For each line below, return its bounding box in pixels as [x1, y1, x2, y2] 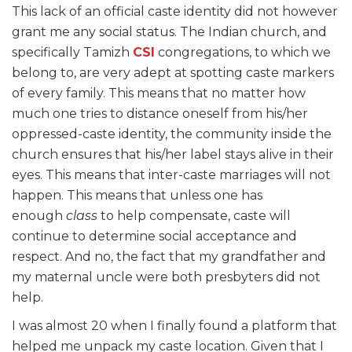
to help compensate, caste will [97, 207, 291, 223]
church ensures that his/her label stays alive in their [12, 146, 334, 162]
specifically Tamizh [12, 44, 133, 60]
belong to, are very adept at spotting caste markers [12, 64, 334, 80]
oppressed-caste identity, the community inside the [12, 126, 332, 141]
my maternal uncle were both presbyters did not [12, 269, 321, 284]
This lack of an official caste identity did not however [12, 3, 338, 19]
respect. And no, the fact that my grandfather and [12, 248, 326, 264]
